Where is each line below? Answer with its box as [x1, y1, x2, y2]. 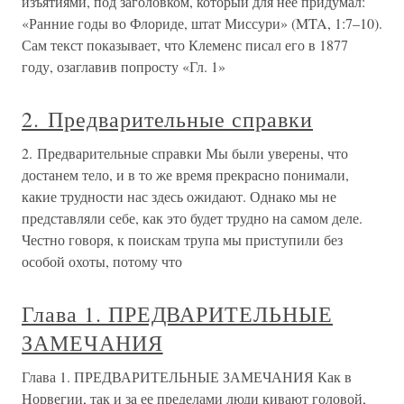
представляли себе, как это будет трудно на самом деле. [22, 208, 363, 227]
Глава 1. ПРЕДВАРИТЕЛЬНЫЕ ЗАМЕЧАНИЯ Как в [22, 367, 352, 386]
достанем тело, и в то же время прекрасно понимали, [22, 165, 349, 184]
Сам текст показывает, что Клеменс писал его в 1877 [22, 35, 348, 54]
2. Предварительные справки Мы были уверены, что [22, 143, 348, 162]
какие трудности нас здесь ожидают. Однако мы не [22, 187, 336, 206]
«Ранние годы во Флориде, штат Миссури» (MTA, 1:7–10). [22, 14, 382, 32]
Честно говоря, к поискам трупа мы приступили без [22, 230, 343, 249]
